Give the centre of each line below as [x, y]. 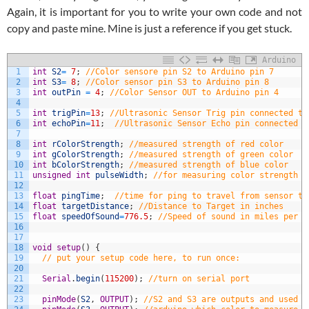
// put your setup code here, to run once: [141, 258]
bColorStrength [86, 165]
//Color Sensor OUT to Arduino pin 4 [194, 93]
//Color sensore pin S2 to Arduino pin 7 [180, 72]
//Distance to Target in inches [211, 207]
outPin [66, 93]
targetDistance [95, 207]
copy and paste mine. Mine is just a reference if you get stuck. [149, 28]
